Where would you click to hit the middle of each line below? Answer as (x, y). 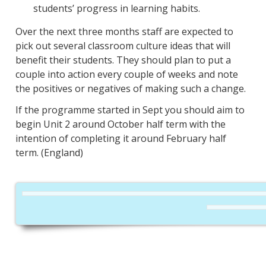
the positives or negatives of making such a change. (130, 89)
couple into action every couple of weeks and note (126, 75)
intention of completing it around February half (121, 139)
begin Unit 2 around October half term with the (120, 124)
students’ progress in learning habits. (116, 9)
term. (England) (49, 153)
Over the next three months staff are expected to (124, 32)
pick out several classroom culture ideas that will (123, 46)
